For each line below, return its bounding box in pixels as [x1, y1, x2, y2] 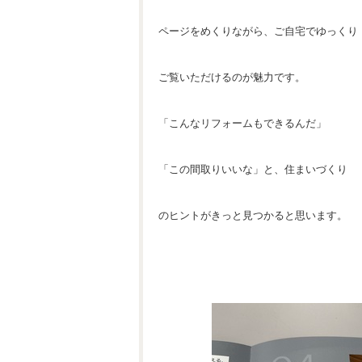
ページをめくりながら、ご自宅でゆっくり [158, 25, 358, 37]
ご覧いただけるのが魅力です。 [158, 71, 305, 83]
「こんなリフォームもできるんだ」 [158, 117, 326, 129]
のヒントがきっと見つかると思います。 [158, 209, 347, 221]
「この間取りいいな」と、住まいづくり [158, 163, 347, 175]
